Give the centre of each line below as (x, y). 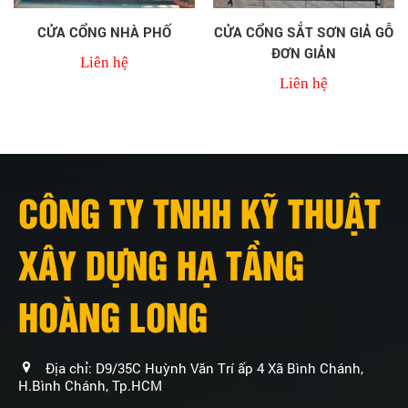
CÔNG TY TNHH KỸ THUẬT (199, 212)
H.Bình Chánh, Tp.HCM (90, 386)
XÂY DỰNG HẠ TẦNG (161, 264)
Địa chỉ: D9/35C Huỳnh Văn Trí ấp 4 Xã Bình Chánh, (204, 368)
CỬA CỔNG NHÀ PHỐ (104, 32)
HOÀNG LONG (113, 316)
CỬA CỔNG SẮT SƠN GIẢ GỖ (304, 32)
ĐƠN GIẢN (304, 53)
